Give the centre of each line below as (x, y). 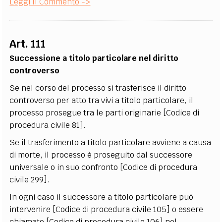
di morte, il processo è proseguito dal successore (101, 155)
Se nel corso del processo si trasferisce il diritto (98, 88)
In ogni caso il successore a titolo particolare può (102, 197)
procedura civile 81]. (48, 125)
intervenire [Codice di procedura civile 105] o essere (107, 209)
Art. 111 (28, 44)
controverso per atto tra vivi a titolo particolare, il (102, 100)
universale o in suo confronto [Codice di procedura (104, 167)
